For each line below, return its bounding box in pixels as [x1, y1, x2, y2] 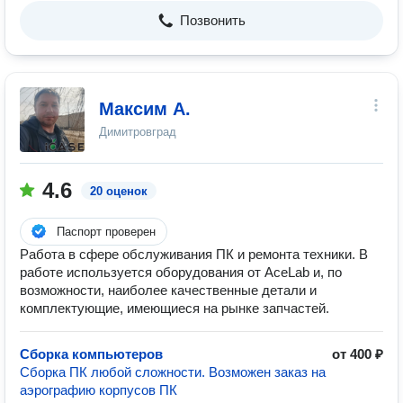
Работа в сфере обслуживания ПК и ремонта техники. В [20, 246, 368, 262]
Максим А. [99, 99, 191, 119]
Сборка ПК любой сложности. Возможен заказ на [20, 364, 326, 380]
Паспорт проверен [57, 225, 156, 238]
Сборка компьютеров [20, 346, 163, 362]
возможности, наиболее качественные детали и [20, 282, 317, 298]
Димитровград [99, 125, 176, 139]
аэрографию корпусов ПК [20, 382, 177, 398]
